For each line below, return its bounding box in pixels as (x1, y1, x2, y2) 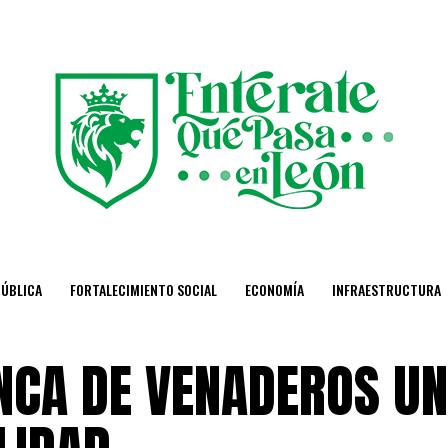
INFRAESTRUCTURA (332, 279, 441, 300)
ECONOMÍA (245, 279, 304, 300)
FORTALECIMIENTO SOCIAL (70, 279, 217, 300)
